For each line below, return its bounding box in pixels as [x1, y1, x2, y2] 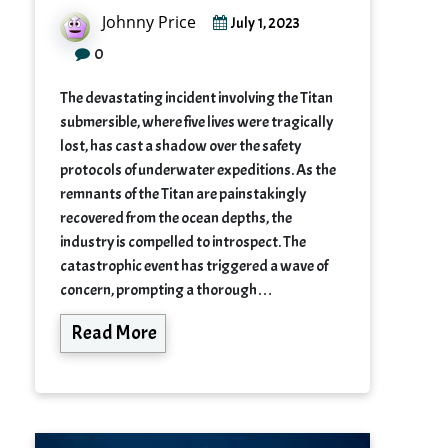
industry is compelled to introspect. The [60, 231, 306, 252]
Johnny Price [102, 10, 196, 33]
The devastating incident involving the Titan [60, 87, 333, 108]
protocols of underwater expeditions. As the [60, 159, 336, 180]
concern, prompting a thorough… [60, 279, 273, 300]
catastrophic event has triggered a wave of [60, 255, 328, 276]
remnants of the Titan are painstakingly [60, 183, 306, 204]
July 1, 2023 [231, 13, 300, 33]
